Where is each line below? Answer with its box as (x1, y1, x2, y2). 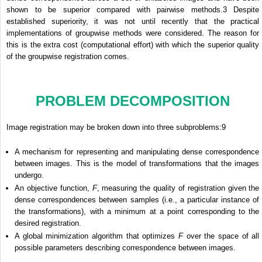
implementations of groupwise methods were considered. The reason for (6, 29, 260, 38)
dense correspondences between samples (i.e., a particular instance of (15, 195, 260, 205)
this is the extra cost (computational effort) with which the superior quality (6, 40, 260, 50)
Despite (226, 5, 260, 15)
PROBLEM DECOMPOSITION (36, 93, 230, 109)
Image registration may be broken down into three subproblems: (6, 123, 222, 132)
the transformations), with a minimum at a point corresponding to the (15, 207, 260, 216)
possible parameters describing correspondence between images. (15, 243, 236, 253)
